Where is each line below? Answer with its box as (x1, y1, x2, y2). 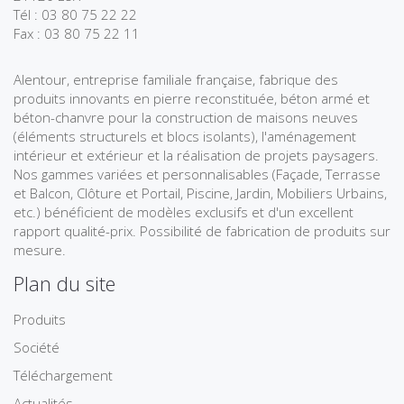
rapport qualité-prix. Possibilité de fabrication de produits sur (14, 221, 390, 240)
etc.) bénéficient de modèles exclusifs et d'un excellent (14, 202, 353, 221)
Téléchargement (14, 365, 113, 384)
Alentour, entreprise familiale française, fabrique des (14, 69, 338, 88)
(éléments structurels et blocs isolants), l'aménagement (14, 126, 356, 145)
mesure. (14, 240, 66, 259)
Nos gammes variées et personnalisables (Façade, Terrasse (14, 164, 381, 183)
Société (14, 337, 60, 356)
